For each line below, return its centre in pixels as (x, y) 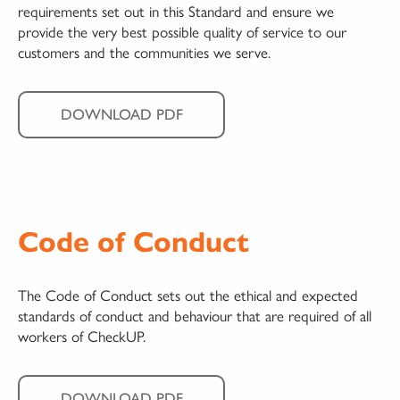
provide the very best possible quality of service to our (182, 32)
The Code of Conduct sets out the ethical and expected (188, 295)
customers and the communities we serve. (144, 52)
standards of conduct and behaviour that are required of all (195, 316)
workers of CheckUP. (82, 336)
